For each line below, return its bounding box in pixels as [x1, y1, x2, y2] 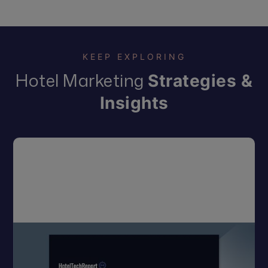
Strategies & [148, 71, 252, 92]
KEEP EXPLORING [82, 51, 186, 62]
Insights [99, 93, 169, 114]
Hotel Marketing [16, 68, 148, 93]
